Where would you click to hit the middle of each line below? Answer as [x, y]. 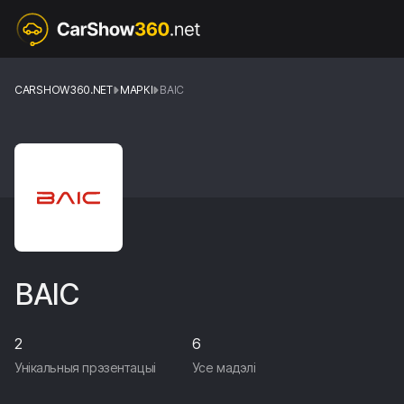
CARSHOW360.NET [64, 90]
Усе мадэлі [224, 367]
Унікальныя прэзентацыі [85, 367]
